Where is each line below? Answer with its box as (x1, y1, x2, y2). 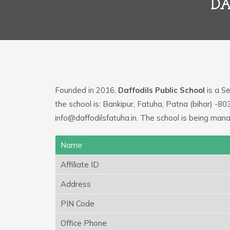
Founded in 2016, (55, 85, 118, 95)
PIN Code (61, 198, 94, 208)
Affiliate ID (61, 159, 99, 169)
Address (61, 179, 91, 189)
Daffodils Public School (118, 85, 205, 95)
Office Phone (61, 218, 107, 228)
